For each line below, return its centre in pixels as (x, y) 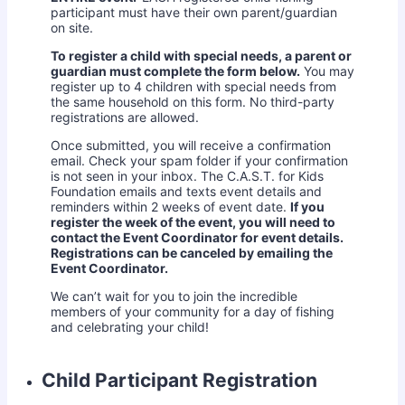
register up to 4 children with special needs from (193, 87)
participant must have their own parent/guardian (194, 13)
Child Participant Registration (179, 380)
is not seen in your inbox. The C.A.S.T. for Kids (187, 176)
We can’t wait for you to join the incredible (174, 297)
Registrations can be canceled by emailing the (192, 253)
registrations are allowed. (125, 118)
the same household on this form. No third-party (193, 102)
